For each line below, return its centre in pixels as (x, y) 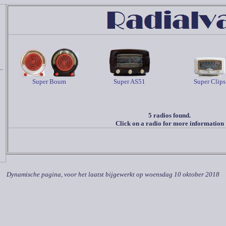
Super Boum (49, 81)
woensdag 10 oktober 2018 (182, 174)
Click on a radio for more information (169, 123)
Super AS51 (129, 81)
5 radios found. (169, 115)
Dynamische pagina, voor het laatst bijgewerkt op (76, 174)
